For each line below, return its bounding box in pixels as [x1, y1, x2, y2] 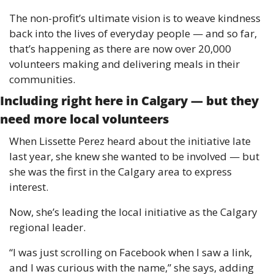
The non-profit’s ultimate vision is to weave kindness [9, 11, 261, 26]
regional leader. [9, 220, 88, 235]
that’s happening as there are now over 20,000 [9, 42, 231, 56]
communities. [9, 72, 78, 87]
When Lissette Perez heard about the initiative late [9, 134, 251, 149]
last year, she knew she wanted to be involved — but [9, 149, 259, 164]
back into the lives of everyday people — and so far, [9, 26, 257, 41]
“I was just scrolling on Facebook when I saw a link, [9, 245, 252, 260]
